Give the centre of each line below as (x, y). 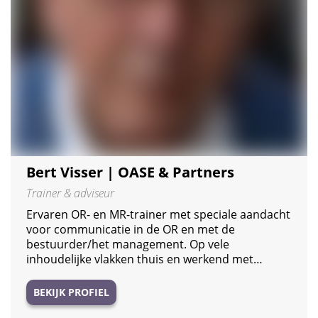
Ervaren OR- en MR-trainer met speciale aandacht (158, 214)
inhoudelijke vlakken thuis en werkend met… (144, 259)
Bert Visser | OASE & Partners (130, 172)
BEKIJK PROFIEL (71, 292)
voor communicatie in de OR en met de (131, 229)
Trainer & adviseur (70, 193)
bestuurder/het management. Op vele (128, 244)
